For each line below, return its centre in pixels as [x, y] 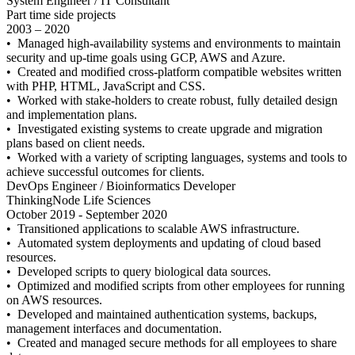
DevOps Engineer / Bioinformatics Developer [121, 186]
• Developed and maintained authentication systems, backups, [162, 314]
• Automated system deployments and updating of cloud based [164, 243]
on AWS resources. [54, 300]
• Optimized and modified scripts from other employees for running [176, 286]
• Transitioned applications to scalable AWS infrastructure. [153, 229]
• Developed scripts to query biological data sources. [139, 271]
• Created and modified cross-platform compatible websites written [174, 72]
